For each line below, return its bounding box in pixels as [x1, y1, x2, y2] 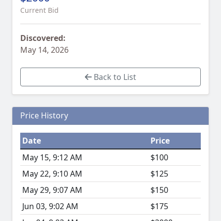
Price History [20, 110, 68, 121]
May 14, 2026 [20, 44, 69, 56]
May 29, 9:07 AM [22, 184, 82, 196]
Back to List [92, 72, 136, 83]
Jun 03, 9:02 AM [22, 201, 78, 212]
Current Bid [20, 5, 59, 15]
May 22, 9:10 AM [22, 168, 82, 180]
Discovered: [20, 33, 66, 44]
